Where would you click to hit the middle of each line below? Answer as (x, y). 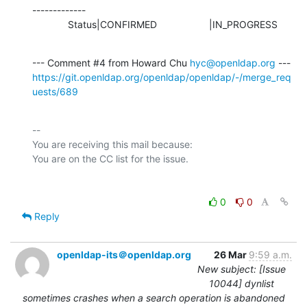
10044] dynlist (242, 283)
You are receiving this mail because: (112, 144)
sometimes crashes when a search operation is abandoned (153, 297)
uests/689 (55, 91)
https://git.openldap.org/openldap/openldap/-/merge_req (162, 77)
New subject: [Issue (242, 269)
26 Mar (231, 254)
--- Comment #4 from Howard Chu (111, 62)
